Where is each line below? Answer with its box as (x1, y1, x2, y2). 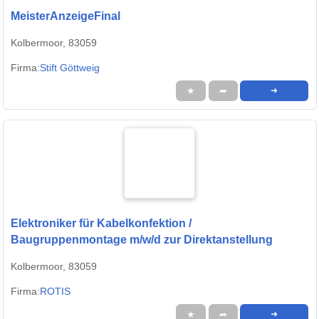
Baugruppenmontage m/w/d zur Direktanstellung (11, 233, 273, 246)
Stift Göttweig (40, 61, 100, 73)
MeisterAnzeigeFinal (11, 9, 120, 22)
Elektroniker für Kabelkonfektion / (11, 216, 192, 229)
